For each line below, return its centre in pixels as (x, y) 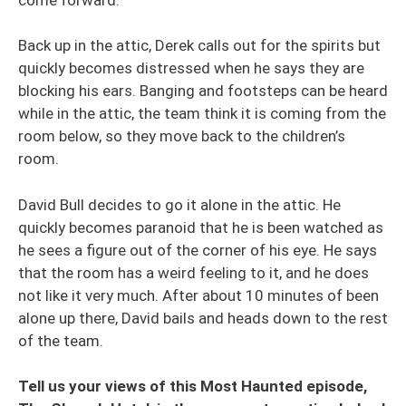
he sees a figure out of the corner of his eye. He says (198, 250)
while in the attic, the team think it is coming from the (202, 113)
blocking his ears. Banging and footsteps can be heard (203, 91)
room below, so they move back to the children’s (182, 136)
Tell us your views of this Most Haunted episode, (193, 386)
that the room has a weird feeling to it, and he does (193, 272)
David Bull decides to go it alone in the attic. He (179, 204)
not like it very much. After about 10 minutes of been (198, 295)
